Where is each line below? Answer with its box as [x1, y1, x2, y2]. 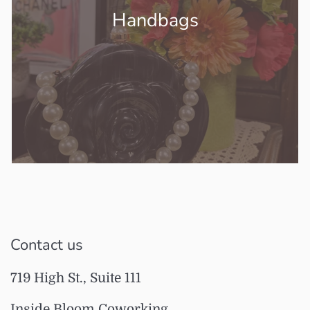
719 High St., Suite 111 [10, 270, 141, 286]
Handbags [111, 7, 199, 33]
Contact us [10, 235, 83, 256]
